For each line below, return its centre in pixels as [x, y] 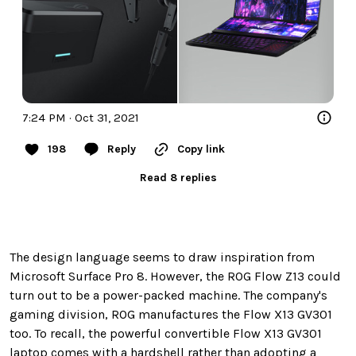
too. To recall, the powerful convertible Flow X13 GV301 [166, 334]
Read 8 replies [178, 178]
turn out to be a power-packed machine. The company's [168, 296]
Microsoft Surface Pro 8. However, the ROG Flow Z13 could [175, 277]
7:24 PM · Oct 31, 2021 [81, 118]
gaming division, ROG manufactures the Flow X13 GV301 [171, 315]
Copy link [201, 149]
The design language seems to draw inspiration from [162, 257]
